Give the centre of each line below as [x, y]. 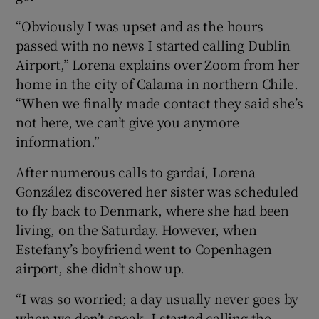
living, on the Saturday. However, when [136, 229]
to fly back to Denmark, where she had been [153, 210]
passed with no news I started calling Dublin [153, 45]
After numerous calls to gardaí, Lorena [136, 171]
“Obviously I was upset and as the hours [140, 25]
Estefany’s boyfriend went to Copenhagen [144, 248]
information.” [58, 141]
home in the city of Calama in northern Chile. [157, 83]
